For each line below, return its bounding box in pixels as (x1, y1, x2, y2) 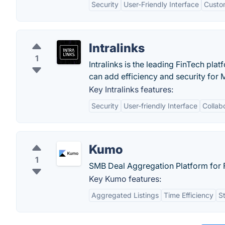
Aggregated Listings (91, 191, 159, 199)
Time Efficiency (164, 191, 213, 199)
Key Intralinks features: (89, 84, 173, 94)
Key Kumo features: (89, 174, 161, 184)
